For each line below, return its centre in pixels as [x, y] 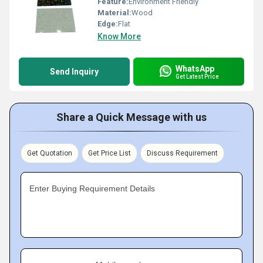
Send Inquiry [74, 72]
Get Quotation [50, 153]
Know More [119, 36]
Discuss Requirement [182, 153]
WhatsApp [195, 68]
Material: [114, 13]
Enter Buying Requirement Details [92, 188]
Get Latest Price [197, 76]
